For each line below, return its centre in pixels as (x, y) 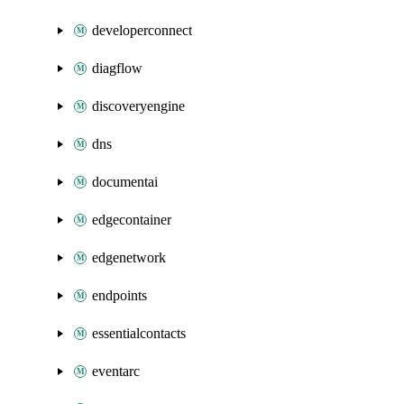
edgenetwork (129, 257)
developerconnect (142, 30)
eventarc (116, 371)
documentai (125, 182)
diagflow (117, 68)
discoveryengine (138, 106)
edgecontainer (132, 220)
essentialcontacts (139, 333)
